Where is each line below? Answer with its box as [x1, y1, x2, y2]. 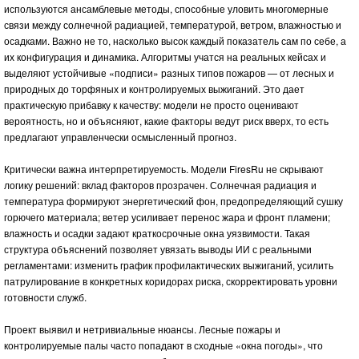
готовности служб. [4, 289, 87, 304]
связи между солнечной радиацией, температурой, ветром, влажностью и [4, 17, 341, 31]
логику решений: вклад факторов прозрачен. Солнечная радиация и [4, 177, 317, 192]
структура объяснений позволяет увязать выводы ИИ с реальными [4, 241, 312, 256]
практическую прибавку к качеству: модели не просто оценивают [4, 97, 299, 111]
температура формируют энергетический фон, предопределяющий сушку [4, 193, 343, 208]
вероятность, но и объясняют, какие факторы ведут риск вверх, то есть [4, 113, 329, 127]
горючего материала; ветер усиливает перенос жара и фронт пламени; [4, 209, 330, 224]
